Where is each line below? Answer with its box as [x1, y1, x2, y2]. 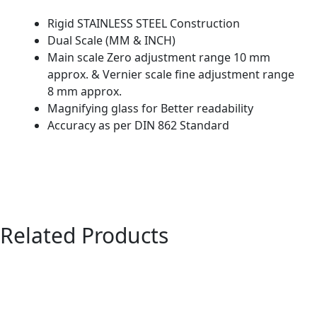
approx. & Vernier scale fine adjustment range [47, 66, 294, 82]
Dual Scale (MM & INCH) [47, 32, 175, 48]
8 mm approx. [47, 83, 122, 99]
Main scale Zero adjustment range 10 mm [47, 49, 270, 65]
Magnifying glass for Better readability [47, 100, 253, 116]
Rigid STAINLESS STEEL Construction [47, 15, 240, 31]
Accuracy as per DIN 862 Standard [47, 117, 229, 133]
